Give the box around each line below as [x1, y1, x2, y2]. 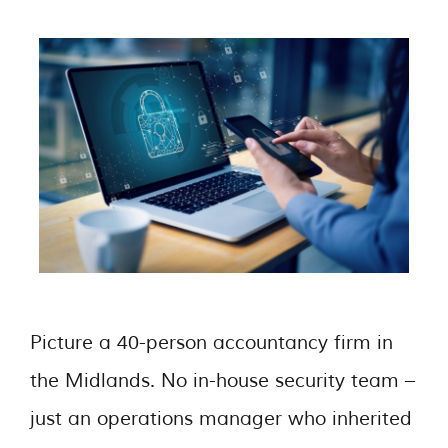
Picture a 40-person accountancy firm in [30, 330, 393, 355]
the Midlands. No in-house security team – [30, 368, 415, 393]
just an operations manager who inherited [30, 406, 412, 431]
